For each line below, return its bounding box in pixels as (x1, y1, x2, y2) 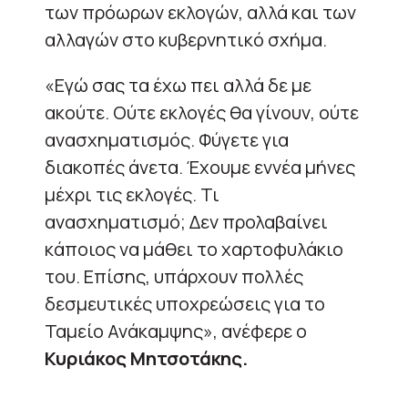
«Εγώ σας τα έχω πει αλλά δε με (45, 72, 311, 97)
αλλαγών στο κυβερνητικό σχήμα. (45, 26, 327, 52)
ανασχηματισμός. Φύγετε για (45, 127, 289, 152)
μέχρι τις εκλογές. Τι (45, 181, 219, 207)
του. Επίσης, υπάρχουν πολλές (45, 263, 303, 289)
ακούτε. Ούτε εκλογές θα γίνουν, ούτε (45, 99, 359, 125)
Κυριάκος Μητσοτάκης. (45, 345, 248, 371)
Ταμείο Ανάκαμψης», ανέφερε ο (45, 318, 307, 343)
